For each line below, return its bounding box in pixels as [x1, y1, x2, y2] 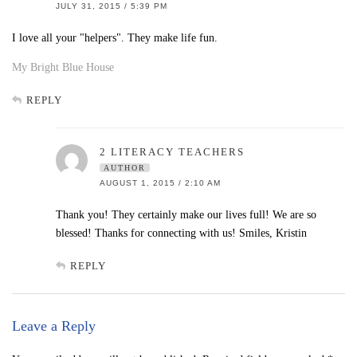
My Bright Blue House [12, 61, 114, 73]
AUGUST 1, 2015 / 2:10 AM [100, 178, 221, 187]
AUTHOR [104, 163, 146, 172]
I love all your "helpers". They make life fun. [12, 31, 218, 44]
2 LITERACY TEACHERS [100, 145, 245, 158]
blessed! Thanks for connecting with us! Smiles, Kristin [56, 226, 307, 239]
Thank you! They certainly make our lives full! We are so [56, 208, 316, 221]
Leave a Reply [12, 317, 96, 334]
